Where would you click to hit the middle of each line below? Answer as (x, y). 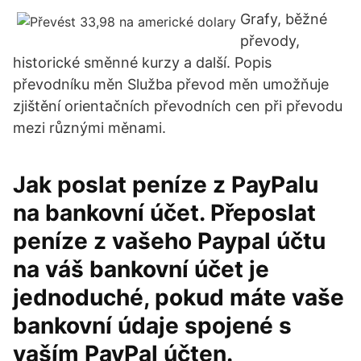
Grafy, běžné (284, 19)
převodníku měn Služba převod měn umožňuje (171, 84)
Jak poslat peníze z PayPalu (166, 185)
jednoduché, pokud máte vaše (178, 297)
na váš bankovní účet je (141, 269)
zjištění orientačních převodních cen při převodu (178, 106)
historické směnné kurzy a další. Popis (142, 62)
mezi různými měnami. (89, 128)
